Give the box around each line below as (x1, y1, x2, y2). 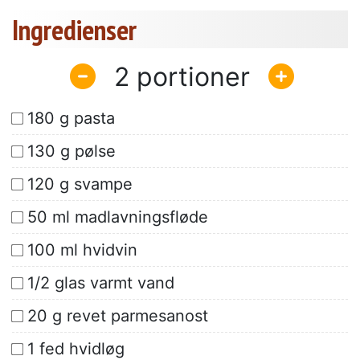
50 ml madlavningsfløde (27, 207, 208, 227)
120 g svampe (27, 174, 133, 194)
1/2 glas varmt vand (27, 273, 174, 293)
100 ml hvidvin (27, 240, 137, 260)
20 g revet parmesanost (27, 306, 208, 326)
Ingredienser (12, 11, 137, 49)
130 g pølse (27, 141, 116, 162)
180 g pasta (27, 108, 115, 129)
